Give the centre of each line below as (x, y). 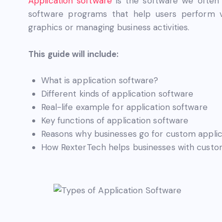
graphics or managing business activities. (109, 27)
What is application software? (100, 81)
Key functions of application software (115, 121)
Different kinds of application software (117, 94)
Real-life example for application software (124, 107)
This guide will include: (74, 54)
